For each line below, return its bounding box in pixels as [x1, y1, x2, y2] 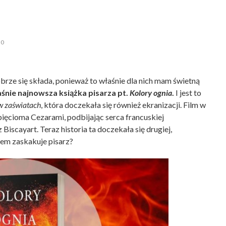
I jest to [174, 88, 201, 97]
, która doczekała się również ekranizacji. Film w [41, 100, 206, 109]
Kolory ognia [130, 88, 172, 97]
